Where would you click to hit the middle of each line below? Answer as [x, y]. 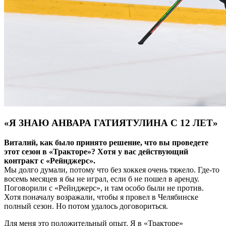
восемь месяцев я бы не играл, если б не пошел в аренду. [102, 179]
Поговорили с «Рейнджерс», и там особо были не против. [104, 188]
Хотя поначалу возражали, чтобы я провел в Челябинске [101, 197]
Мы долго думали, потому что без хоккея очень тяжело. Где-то [112, 170]
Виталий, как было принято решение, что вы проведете [106, 143]
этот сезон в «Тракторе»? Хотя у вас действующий [96, 152]
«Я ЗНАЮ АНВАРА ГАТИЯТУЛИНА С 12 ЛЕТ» [111, 123]
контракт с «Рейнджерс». [50, 161]
